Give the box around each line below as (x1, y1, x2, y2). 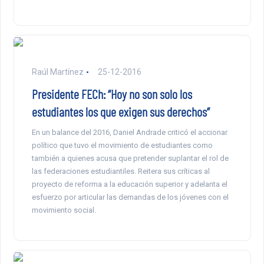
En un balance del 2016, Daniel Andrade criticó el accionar (31, 128, 227, 137)
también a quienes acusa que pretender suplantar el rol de (31, 154, 229, 163)
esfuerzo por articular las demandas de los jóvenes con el (31, 193, 229, 202)
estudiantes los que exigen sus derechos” (31, 104, 210, 120)
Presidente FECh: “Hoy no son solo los (31, 86, 192, 102)
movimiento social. (31, 206, 96, 215)
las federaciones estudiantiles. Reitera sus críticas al (31, 167, 210, 176)
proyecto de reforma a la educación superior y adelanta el (31, 180, 227, 189)
